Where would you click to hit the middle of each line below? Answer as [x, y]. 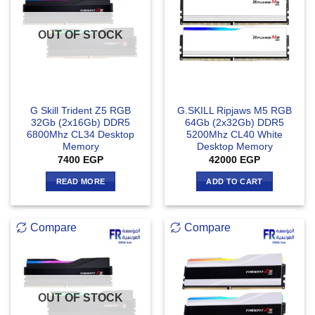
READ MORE [81, 182]
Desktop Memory [234, 147]
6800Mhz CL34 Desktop [81, 135]
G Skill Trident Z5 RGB [81, 111]
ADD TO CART [234, 182]
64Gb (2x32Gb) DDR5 [234, 123]
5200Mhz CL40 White [234, 135]
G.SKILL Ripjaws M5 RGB [234, 111]
